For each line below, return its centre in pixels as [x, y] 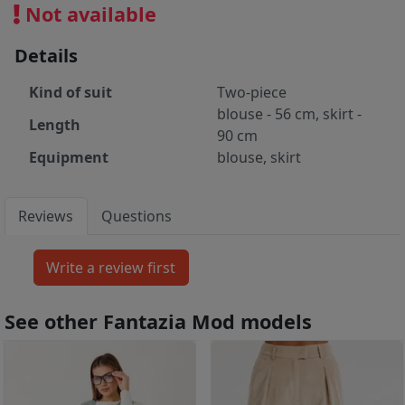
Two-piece [252, 93]
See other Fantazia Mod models [158, 322]
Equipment [69, 158]
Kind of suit [71, 93]
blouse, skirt [259, 158]
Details [46, 56]
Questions [137, 217]
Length [55, 125]
